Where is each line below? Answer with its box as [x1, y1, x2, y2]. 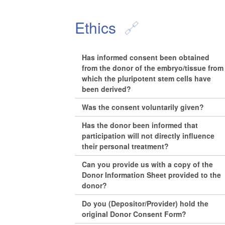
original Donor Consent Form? [82, 208, 187, 219]
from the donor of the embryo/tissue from [82, 62, 224, 73]
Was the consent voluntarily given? [82, 101, 204, 112]
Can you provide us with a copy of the [82, 159, 213, 169]
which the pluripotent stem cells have [82, 73, 211, 83]
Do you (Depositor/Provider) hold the [82, 198, 209, 208]
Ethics [75, 17, 117, 39]
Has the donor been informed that [82, 120, 198, 130]
